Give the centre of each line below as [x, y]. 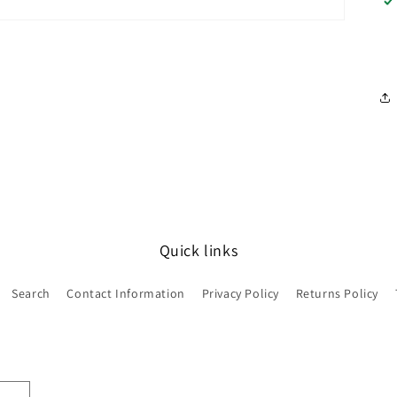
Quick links [198, 250]
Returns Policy [337, 293]
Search [31, 293]
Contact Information [126, 293]
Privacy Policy [240, 293]
